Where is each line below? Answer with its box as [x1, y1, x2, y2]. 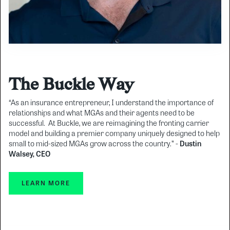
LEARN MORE [22, 180, 70, 186]
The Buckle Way [9, 73, 133, 93]
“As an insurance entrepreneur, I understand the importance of [9, 99, 214, 107]
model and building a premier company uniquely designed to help [9, 130, 220, 138]
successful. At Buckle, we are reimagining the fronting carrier [9, 120, 209, 127]
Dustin [180, 140, 202, 148]
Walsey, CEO [9, 150, 50, 158]
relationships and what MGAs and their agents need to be [9, 109, 195, 117]
